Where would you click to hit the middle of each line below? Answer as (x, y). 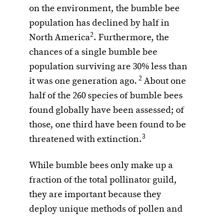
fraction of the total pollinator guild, (103, 180)
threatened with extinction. (85, 140)
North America (60, 38)
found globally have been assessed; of (107, 111)
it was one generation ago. (83, 82)
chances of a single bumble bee (93, 53)
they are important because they (95, 195)
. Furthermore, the (131, 38)
